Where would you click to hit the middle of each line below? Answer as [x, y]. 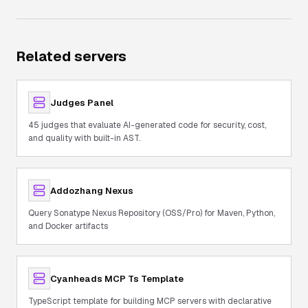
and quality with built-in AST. [84, 138]
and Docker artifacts [68, 226]
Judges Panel [82, 102]
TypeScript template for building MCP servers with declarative [150, 301]
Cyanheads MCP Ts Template [117, 278]
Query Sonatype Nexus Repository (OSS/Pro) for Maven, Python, [152, 213]
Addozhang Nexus [92, 190]
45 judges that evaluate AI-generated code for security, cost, [147, 125]
